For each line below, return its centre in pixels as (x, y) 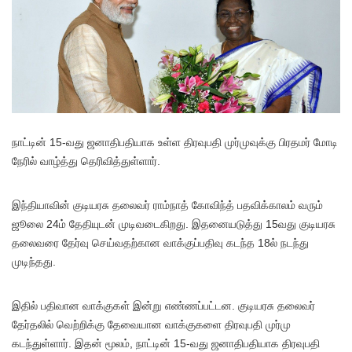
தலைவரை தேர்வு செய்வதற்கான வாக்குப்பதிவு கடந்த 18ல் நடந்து (160, 242)
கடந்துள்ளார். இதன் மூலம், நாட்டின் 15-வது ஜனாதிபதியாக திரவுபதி (166, 343)
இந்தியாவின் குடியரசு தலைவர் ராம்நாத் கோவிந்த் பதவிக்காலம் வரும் (167, 205)
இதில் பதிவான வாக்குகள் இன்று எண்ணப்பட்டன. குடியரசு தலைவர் (163, 305)
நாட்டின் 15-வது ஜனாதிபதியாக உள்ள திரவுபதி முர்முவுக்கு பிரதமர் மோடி (175, 142)
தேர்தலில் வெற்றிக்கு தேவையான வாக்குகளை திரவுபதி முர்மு (151, 324)
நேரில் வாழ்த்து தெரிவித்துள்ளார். (86, 161)
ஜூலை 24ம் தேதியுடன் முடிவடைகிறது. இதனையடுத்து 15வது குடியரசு (174, 224)
